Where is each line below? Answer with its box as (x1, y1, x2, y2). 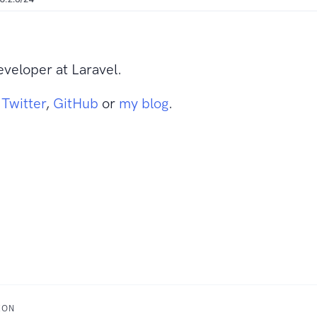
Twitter (1, 94, 46, 112)
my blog (119, 94, 169, 112)
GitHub (53, 94, 99, 112)
